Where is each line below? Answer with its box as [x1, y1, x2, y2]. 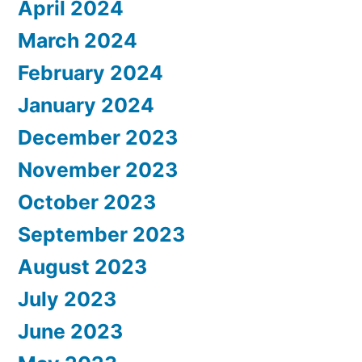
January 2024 [18, 93, 154, 118]
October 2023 [18, 190, 156, 215]
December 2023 [18, 125, 178, 150]
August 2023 [18, 255, 147, 280]
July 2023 [18, 287, 116, 312]
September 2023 [18, 222, 185, 247]
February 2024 [18, 61, 163, 86]
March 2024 [18, 28, 137, 53]
